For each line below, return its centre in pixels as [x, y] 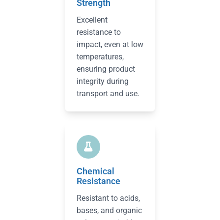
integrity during [103, 81]
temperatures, [100, 57]
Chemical [96, 171]
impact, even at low [110, 44]
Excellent [92, 20]
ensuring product [106, 69]
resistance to [99, 32]
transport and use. [108, 94]
